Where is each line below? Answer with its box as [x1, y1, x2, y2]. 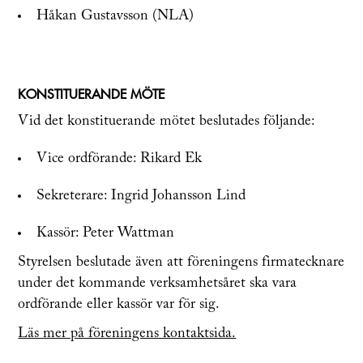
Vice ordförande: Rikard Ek [36, 152, 203, 167]
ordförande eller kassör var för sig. [18, 297, 220, 313]
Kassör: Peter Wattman [36, 226, 175, 241]
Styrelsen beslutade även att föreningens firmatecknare [18, 255, 345, 271]
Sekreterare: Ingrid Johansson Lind [36, 189, 246, 204]
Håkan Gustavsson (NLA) [36, 9, 194, 24]
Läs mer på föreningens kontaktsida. [18, 327, 237, 342]
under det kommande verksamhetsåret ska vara [18, 276, 297, 292]
